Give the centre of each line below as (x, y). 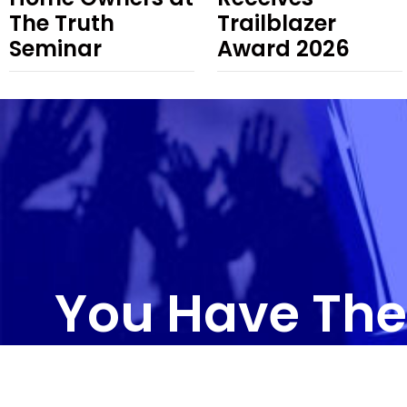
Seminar (55, 48)
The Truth (62, 23)
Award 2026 (283, 48)
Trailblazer (277, 23)
